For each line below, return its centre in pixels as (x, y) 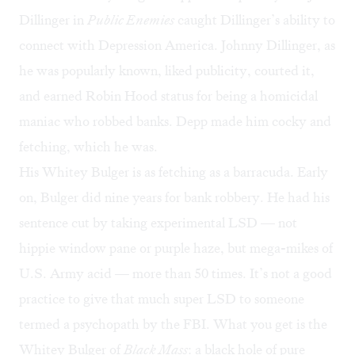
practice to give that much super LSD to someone (162, 299)
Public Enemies (131, 20)
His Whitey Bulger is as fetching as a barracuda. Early (174, 172)
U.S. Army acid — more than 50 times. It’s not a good (176, 274)
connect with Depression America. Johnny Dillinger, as (177, 46)
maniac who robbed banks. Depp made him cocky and (175, 122)
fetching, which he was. (88, 147)
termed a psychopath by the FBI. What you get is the (173, 324)
